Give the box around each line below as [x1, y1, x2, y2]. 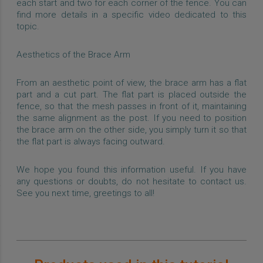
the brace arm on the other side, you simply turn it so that [16, 124, 247, 135]
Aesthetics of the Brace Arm [16, 49, 130, 60]
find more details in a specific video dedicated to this [16, 9, 247, 20]
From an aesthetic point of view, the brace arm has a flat [16, 77, 247, 88]
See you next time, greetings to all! [16, 187, 154, 198]
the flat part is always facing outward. [16, 136, 165, 147]
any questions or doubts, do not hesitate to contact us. [16, 176, 247, 187]
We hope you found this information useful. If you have [16, 164, 247, 175]
